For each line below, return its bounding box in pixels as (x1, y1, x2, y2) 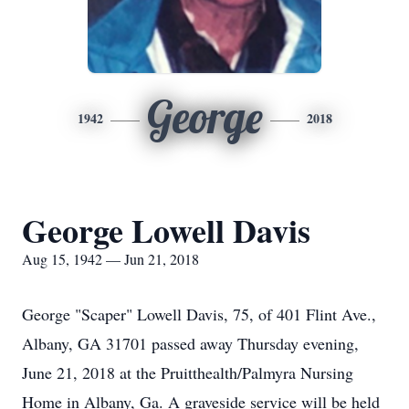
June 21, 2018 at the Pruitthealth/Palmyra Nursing (22, 362, 353, 383)
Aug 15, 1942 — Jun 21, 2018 (22, 249, 199, 268)
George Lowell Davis (22, 206, 310, 254)
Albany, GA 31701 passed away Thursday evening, (22, 332, 359, 354)
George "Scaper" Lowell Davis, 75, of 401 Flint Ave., (22, 303, 376, 325)
